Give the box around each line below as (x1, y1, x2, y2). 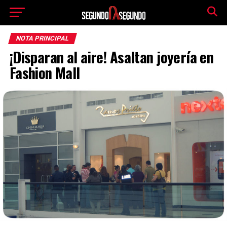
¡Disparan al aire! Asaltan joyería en (9, 46, 214, 67)
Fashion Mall (9, 62, 80, 83)
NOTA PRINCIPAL (15, 34, 70, 42)
